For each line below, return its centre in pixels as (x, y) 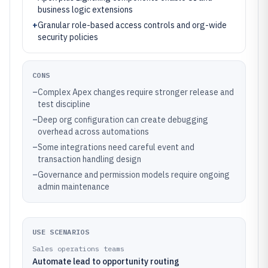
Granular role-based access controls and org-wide (132, 25)
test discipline (64, 104)
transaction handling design (89, 159)
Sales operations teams (78, 249)
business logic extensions (85, 10)
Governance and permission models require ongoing (134, 175)
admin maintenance (74, 187)
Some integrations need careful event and (116, 147)
